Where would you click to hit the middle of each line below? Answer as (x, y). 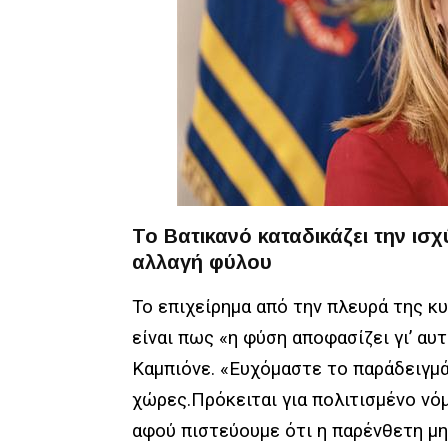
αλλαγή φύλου (202, 262)
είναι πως (175, 338)
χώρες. (161, 400)
